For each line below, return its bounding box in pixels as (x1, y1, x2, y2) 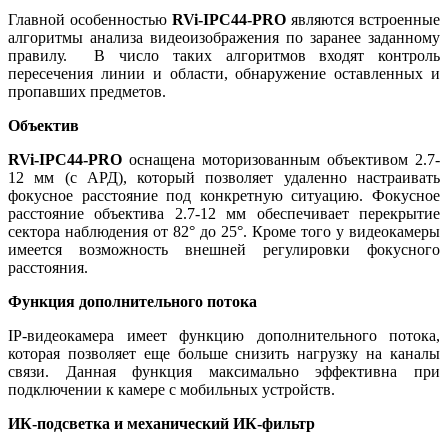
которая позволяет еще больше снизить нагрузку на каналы (8, 345, 440, 363)
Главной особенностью (8, 11, 172, 29)
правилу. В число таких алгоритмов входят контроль (8, 47, 440, 65)
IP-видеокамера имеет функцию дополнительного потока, (8, 327, 440, 345)
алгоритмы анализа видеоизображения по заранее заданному (8, 29, 440, 47)
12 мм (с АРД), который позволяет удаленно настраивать (8, 169, 440, 187)
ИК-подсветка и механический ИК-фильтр (8, 415, 315, 433)
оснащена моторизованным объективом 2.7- (129, 151, 440, 169)
